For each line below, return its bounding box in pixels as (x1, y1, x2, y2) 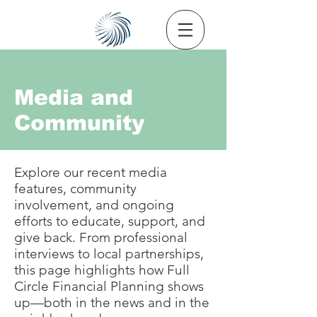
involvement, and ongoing (14, 197, 174, 213)
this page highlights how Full (14, 262, 190, 278)
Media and (14, 86, 133, 109)
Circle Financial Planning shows (14, 278, 204, 294)
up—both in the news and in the (14, 294, 209, 311)
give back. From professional (14, 229, 188, 246)
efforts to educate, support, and (14, 213, 205, 229)
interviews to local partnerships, (14, 246, 204, 262)
